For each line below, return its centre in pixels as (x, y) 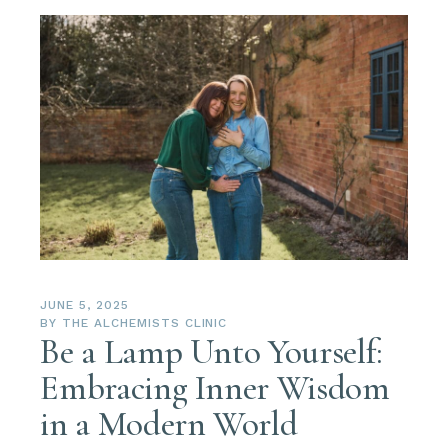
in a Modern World (169, 423)
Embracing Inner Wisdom (215, 387)
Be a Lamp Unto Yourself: (211, 351)
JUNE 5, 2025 (84, 304)
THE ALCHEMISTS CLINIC (145, 322)
